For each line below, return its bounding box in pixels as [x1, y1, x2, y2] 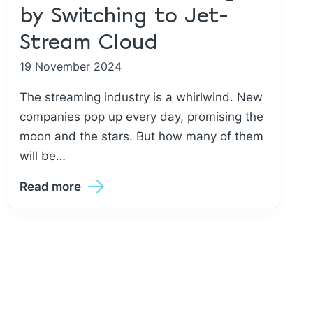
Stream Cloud [19, 31, 158, 54]
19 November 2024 [19, 59, 122, 73]
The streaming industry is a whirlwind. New [19, 90, 263, 104]
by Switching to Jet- [19, 5, 228, 28]
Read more [19, 180, 81, 194]
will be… [19, 149, 66, 163]
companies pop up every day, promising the [19, 110, 263, 124]
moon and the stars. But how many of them [19, 129, 263, 143]
